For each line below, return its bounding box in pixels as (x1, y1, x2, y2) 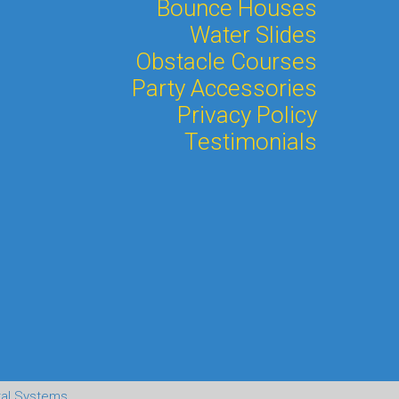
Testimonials (184, 127, 317, 155)
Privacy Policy (177, 101, 317, 128)
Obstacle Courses (135, 47, 317, 75)
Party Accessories (132, 74, 317, 102)
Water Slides (190, 20, 317, 48)
